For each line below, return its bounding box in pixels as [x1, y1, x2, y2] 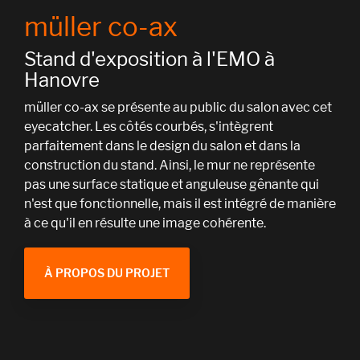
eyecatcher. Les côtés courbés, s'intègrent [24, 119, 273, 135]
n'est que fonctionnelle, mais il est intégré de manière [24, 196, 336, 212]
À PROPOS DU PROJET [44, 268, 170, 279]
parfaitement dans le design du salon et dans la [24, 138, 301, 154]
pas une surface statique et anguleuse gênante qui [24, 177, 319, 193]
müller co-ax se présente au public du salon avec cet [24, 100, 332, 116]
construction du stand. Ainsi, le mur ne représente [24, 157, 315, 174]
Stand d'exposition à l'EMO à [24, 47, 275, 72]
